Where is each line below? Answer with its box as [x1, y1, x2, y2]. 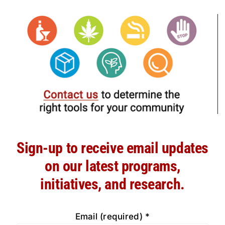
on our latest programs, [45, 157, 180, 175]
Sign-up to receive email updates [17, 139, 208, 157]
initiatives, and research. [40, 175, 185, 193]
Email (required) [75, 211, 146, 221]
